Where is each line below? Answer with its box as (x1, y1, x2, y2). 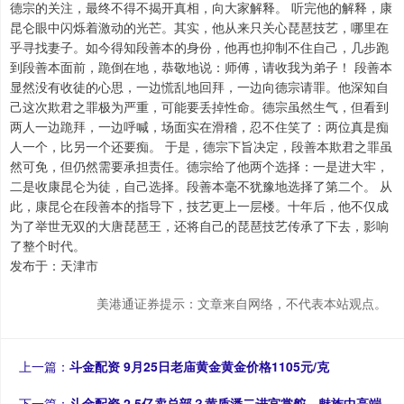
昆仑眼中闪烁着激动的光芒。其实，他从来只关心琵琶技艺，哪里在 (10, 18, 389, 37)
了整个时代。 (10, 236, 86, 255)
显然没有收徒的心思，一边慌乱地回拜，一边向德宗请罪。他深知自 (10, 78, 389, 96)
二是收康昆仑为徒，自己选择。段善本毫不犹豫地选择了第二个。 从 (10, 177, 392, 196)
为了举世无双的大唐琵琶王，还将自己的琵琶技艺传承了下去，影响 (10, 216, 389, 235)
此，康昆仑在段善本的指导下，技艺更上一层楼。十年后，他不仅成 (10, 197, 389, 216)
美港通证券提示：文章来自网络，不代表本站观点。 (96, 294, 387, 313)
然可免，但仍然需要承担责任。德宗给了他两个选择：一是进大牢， (10, 157, 389, 176)
